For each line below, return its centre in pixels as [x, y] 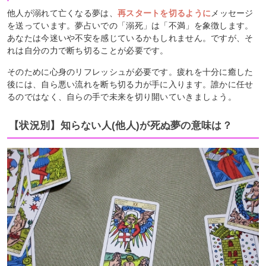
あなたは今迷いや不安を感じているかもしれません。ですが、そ [130, 38]
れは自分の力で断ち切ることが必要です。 [88, 50]
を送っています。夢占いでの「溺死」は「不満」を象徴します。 [130, 25]
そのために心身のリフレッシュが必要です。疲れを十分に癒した [130, 72]
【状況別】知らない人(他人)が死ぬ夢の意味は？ [121, 125]
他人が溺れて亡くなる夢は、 [62, 13]
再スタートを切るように [164, 13]
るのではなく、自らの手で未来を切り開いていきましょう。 [122, 96]
